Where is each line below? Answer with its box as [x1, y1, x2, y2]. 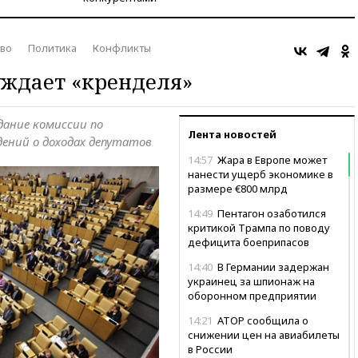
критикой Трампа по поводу [188, 220, 330, 235]
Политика [28, 40, 77, 55]
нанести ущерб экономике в [188, 166, 333, 181]
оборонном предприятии [188, 288, 316, 303]
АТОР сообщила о [215, 312, 308, 328]
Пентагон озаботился [215, 205, 326, 221]
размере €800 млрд [188, 181, 288, 196]
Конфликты [93, 40, 151, 55]
